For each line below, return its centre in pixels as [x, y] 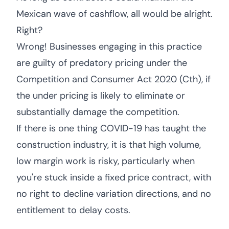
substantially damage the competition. [98, 112]
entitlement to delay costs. [73, 210]
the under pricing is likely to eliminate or [101, 96]
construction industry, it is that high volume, [109, 145]
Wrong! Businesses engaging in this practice [109, 47]
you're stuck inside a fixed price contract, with [114, 177]
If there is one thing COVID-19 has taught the [111, 128]
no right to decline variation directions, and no [114, 194]
